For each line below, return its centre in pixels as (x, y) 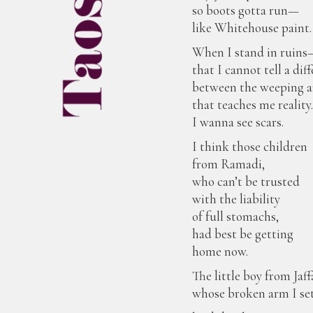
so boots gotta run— (246, 10)
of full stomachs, (236, 216)
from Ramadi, (229, 164)
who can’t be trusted (246, 181)
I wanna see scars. (238, 122)
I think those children (250, 146)
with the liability (236, 199)
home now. (220, 251)
